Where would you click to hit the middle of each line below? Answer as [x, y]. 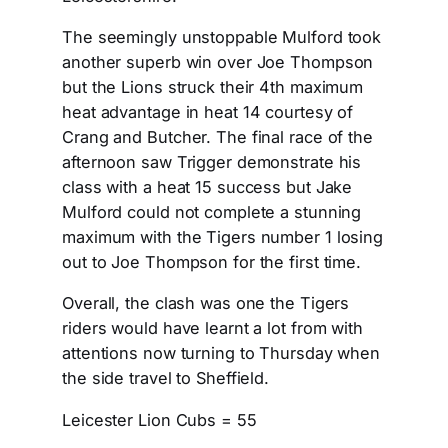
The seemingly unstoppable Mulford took [222, 37]
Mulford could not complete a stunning [212, 212]
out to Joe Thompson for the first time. [212, 262]
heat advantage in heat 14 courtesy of [208, 112]
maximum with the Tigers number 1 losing [223, 237]
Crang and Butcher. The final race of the [217, 137]
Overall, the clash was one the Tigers [206, 303]
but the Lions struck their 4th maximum [213, 87]
